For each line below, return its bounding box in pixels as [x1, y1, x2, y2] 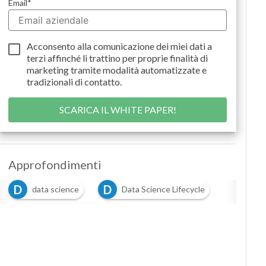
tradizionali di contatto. [27, 76, 122, 87]
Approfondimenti [8, 157, 102, 172]
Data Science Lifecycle [121, 184, 205, 194]
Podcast [166, 1, 200, 12]
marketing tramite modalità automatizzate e [27, 64, 207, 75]
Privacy [166, 15, 197, 27]
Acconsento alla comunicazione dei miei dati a [27, 40, 213, 52]
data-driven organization [31, 208, 122, 218]
